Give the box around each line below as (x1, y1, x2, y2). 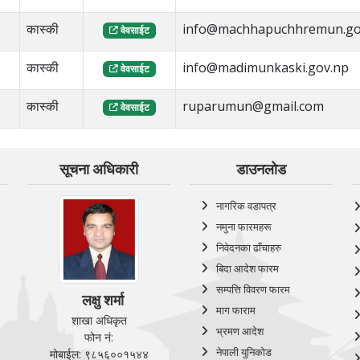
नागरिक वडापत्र (215, 198, 276, 213)
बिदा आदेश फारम (215, 260, 279, 276)
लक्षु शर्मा (82, 291, 125, 309)
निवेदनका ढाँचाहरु (215, 239, 281, 255)
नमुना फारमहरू (215, 219, 271, 234)
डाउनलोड (235, 161, 286, 178)
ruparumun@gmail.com (182, 97, 325, 115)
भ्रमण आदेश (215, 323, 264, 338)
